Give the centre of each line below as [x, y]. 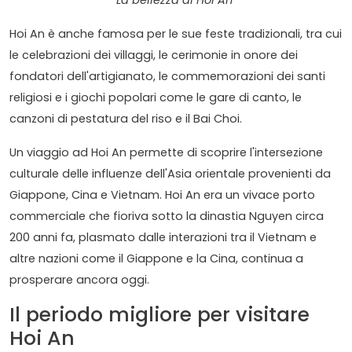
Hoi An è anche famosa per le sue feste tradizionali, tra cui [176, 34]
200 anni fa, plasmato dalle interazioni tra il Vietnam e [163, 238]
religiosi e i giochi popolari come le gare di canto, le [156, 98]
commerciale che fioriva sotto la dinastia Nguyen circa [167, 216]
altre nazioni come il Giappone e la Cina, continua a [156, 259]
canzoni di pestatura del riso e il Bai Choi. [126, 119]
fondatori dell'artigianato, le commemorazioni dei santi [167, 77]
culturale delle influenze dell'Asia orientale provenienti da [170, 174]
